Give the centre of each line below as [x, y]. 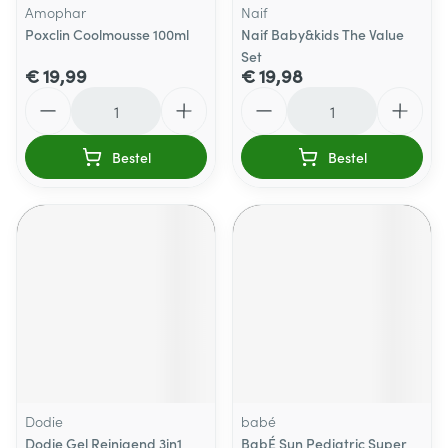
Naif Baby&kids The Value [322, 34]
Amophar [55, 12]
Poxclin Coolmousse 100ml [107, 34]
